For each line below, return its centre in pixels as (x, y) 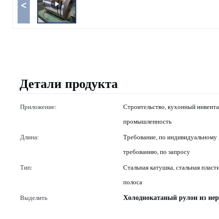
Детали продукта (69, 83)
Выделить (34, 197)
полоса (133, 182)
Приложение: (38, 107)
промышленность (147, 121)
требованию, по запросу (157, 152)
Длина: (30, 137)
